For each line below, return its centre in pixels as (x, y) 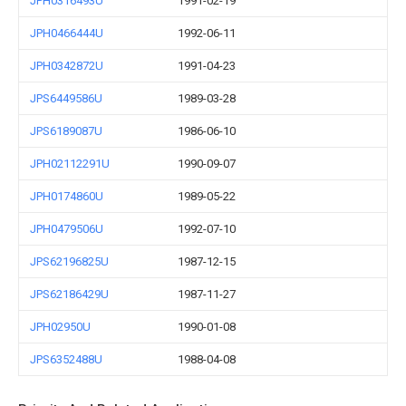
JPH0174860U (67, 196)
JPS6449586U (66, 98)
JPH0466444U (67, 33)
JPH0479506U (67, 229)
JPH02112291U (70, 164)
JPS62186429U (69, 294)
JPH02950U (60, 327)
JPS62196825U (69, 261)
